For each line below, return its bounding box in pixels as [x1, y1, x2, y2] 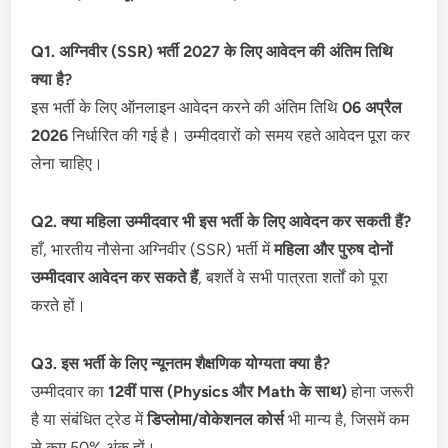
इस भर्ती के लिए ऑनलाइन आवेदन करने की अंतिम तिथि [31, 97, 343, 117]
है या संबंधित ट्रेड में [31, 409, 148, 429]
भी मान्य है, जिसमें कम [284, 409, 410, 429]
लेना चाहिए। [31, 153, 104, 173]
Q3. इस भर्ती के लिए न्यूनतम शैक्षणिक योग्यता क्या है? [31, 353, 331, 373]
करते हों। [31, 295, 87, 315]
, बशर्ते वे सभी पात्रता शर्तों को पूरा [198, 267, 389, 287]
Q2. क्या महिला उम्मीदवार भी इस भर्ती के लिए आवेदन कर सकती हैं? [31, 211, 412, 231]
